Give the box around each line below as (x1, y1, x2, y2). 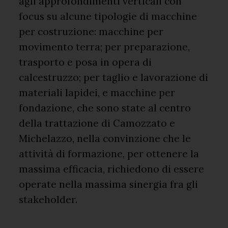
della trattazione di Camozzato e (19, 117, 176, 129)
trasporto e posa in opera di (19, 55, 152, 68)
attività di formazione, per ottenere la (19, 147, 199, 160)
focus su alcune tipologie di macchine (19, 10, 197, 22)
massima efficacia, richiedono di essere (19, 162, 205, 175)
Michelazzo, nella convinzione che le (19, 132, 191, 145)
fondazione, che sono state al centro (19, 101, 191, 114)
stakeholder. (19, 193, 78, 206)
